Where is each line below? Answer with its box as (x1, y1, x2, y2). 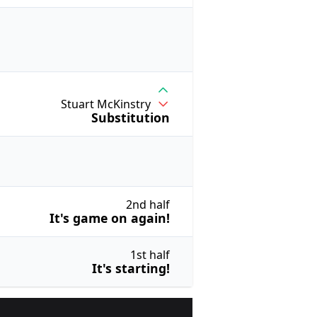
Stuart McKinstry (60, 96, 151, 112)
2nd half (126, 197, 170, 213)
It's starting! (92, 260, 170, 277)
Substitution (91, 109, 170, 127)
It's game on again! (50, 209, 170, 227)
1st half (130, 247, 170, 263)
